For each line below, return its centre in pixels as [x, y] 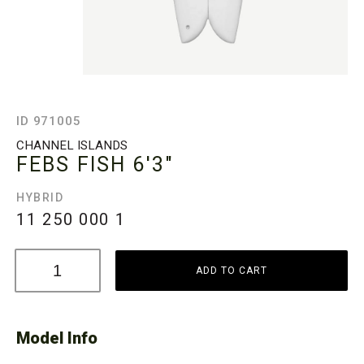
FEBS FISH [71, 165]
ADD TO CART [232, 271]
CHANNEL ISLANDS [72, 146]
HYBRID [40, 198]
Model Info [57, 338]
